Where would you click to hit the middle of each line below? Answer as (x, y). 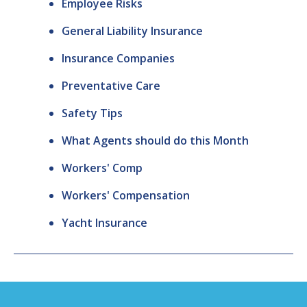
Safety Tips (92, 113)
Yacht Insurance (105, 223)
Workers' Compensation (126, 196)
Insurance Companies (118, 59)
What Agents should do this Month (155, 141)
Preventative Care (111, 86)
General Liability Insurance (132, 31)
